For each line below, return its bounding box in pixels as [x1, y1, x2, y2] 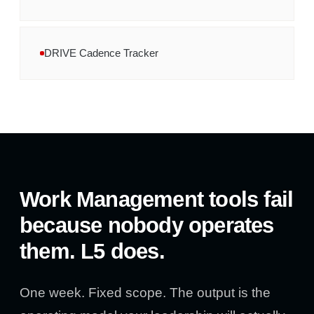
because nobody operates [20, 213, 274, 238]
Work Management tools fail [20, 187, 294, 212]
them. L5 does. [20, 239, 165, 264]
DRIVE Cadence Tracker [44, 48, 158, 59]
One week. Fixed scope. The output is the [20, 285, 271, 300]
